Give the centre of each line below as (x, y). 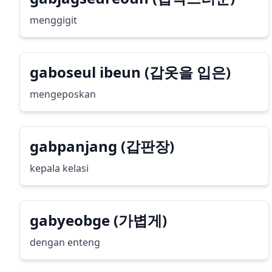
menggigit (53, 20)
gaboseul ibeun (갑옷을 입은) (130, 72)
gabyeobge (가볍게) (98, 220)
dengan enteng (65, 242)
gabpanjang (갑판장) (102, 146)
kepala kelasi (59, 168)
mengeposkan (63, 94)
